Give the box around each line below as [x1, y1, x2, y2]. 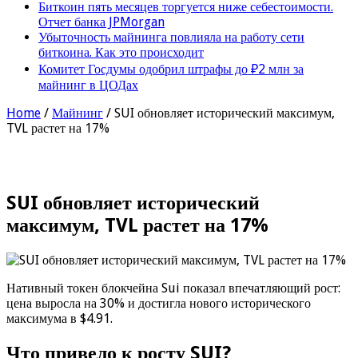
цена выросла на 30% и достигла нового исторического [6, 295, 311, 311]
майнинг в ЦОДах [38, 77, 138, 93]
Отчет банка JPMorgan [38, 14, 165, 30]
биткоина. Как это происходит [38, 44, 204, 60]
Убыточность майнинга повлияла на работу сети [38, 29, 304, 45]
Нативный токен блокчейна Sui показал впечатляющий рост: [6, 280, 340, 296]
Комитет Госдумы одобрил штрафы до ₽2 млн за [38, 61, 304, 77]
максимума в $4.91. [6, 310, 113, 326]
